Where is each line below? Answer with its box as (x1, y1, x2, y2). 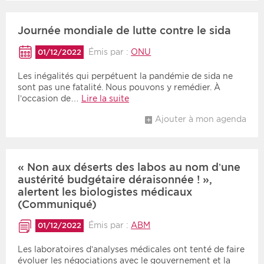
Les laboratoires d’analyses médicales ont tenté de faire (18, 244, 245, 254)
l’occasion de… (18, 93, 81, 103)
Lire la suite (81, 93, 129, 103)
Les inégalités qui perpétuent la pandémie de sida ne (18, 71, 233, 81)
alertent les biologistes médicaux (18, 185, 192, 198)
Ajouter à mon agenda (155, 114, 246, 124)
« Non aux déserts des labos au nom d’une (18, 160, 240, 173)
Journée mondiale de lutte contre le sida (18, 24, 231, 37)
